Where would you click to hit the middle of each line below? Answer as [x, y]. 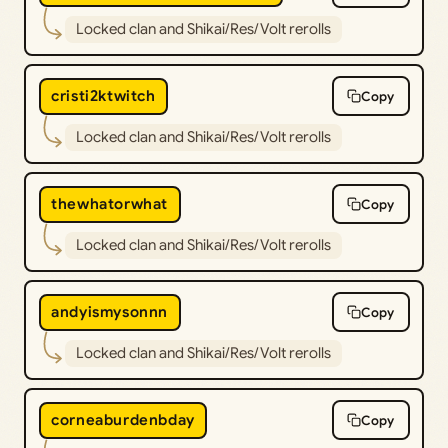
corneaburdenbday [123, 420]
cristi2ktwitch [103, 96]
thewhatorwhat [109, 204]
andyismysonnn [109, 312]
